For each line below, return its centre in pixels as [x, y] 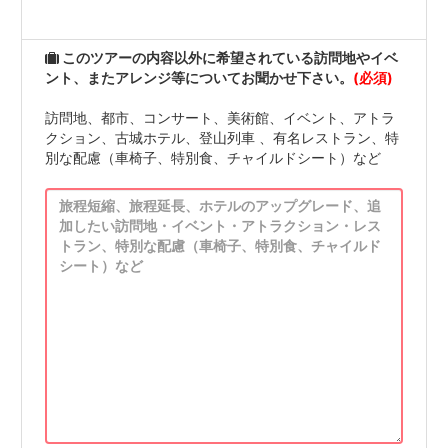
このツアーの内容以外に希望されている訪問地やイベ [228, 58]
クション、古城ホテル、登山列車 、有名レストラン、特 [222, 138]
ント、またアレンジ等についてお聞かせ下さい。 [199, 78]
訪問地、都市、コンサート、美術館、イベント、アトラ [220, 118]
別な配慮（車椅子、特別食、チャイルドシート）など [213, 158]
